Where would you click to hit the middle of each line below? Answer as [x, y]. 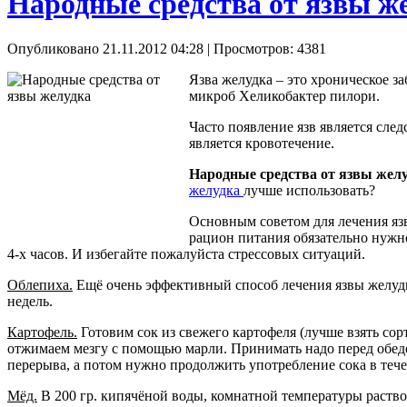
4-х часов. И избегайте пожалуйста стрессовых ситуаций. [186, 253]
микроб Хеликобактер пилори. [284, 95]
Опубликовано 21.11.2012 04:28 [105, 48]
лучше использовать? [309, 190]
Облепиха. [40, 284]
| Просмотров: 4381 [265, 48]
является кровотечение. [262, 143]
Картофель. [42, 332]
